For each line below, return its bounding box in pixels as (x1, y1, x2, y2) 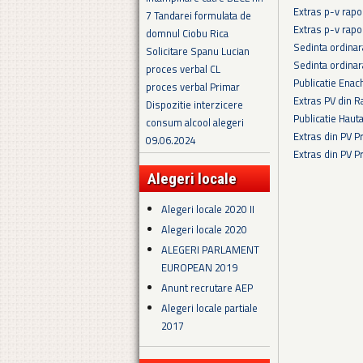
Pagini (301, 166, 342, 190)
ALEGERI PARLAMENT (161, 241, 260, 258)
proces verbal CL (146, 61, 220, 78)
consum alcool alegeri (146, 114, 244, 131)
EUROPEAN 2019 (161, 259, 238, 276)
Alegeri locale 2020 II (161, 200, 255, 217)
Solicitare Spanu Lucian (146, 43, 250, 60)
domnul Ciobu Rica (146, 25, 228, 42)
